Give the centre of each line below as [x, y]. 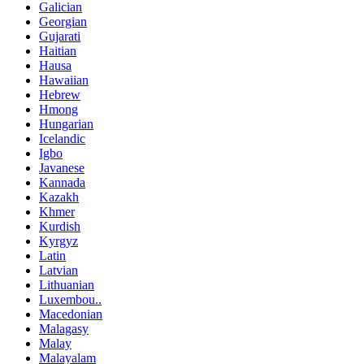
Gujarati [60, 36]
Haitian [58, 50]
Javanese [62, 167]
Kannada [62, 182]
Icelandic [62, 138]
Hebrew [60, 94]
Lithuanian [67, 284]
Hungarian [66, 123]
